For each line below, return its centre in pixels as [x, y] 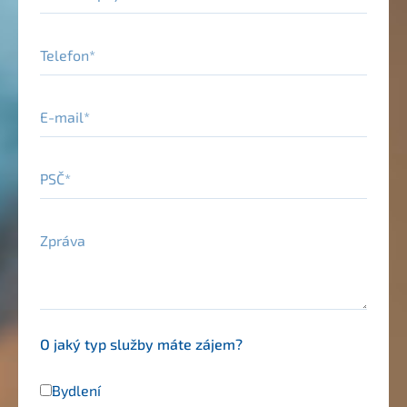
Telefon [65, 48]
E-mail [62, 109]
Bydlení [76, 390]
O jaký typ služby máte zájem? [141, 344]
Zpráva [64, 233]
